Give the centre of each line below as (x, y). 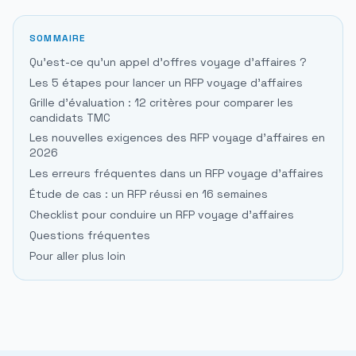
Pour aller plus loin (77, 256)
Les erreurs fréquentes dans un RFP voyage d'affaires (176, 174)
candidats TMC (70, 118)
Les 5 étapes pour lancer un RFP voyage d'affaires (166, 83)
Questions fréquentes (90, 236)
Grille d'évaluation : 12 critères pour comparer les (161, 103)
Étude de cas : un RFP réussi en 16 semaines (149, 194)
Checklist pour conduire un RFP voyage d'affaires (162, 215)
